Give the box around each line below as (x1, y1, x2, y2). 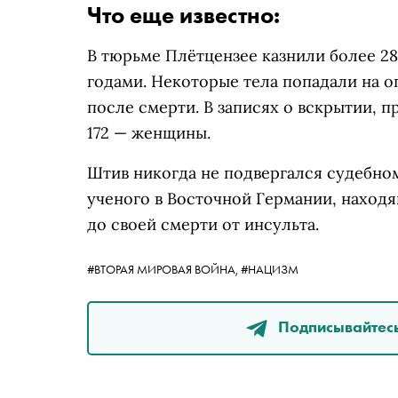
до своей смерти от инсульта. (87, 214, 319, 235)
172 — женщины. (87, 123, 211, 143)
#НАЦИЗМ (241, 261, 298, 277)
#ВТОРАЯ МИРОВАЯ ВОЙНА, (87, 261, 241, 277)
